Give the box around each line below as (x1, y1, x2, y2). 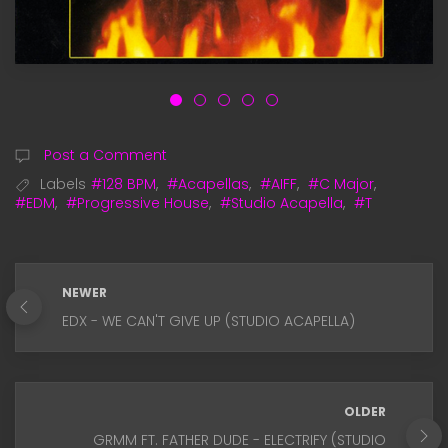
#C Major (308, 173, 374, 194)
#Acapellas (167, 173, 249, 194)
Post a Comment (40, 144, 167, 165)
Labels (40, 173, 86, 194)
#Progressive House (66, 192, 209, 213)
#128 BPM (91, 173, 156, 194)
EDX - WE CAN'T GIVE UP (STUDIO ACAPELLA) (62, 310, 355, 331)
